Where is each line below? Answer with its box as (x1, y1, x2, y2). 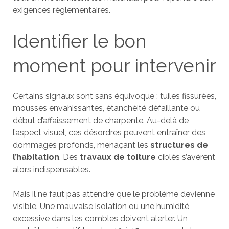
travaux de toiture (79, 152, 156, 162)
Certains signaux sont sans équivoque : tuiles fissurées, (12, 91, 216, 101)
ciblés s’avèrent (155, 152, 215, 162)
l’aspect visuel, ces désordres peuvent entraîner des (12, 128, 205, 138)
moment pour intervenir (12, 55, 216, 76)
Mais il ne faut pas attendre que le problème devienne (12, 189, 215, 199)
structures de (150, 140, 208, 150)
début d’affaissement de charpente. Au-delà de (12, 116, 189, 125)
